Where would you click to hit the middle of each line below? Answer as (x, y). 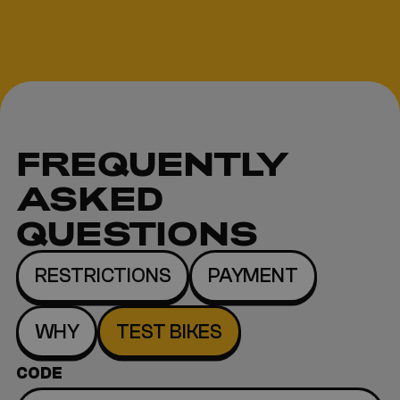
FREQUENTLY (153, 163)
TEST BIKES (170, 332)
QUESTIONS (137, 233)
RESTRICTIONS (103, 276)
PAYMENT (254, 276)
